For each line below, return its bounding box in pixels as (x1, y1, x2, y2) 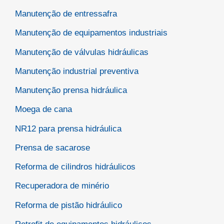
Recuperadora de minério (15, 181, 109, 191)
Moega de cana (15, 104, 72, 114)
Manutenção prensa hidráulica (15, 85, 127, 95)
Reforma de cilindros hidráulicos (15, 162, 135, 172)
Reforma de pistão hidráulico (15, 200, 122, 210)
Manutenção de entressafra (15, 9, 117, 19)
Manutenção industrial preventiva (15, 66, 138, 76)
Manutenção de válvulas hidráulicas (15, 47, 148, 57)
